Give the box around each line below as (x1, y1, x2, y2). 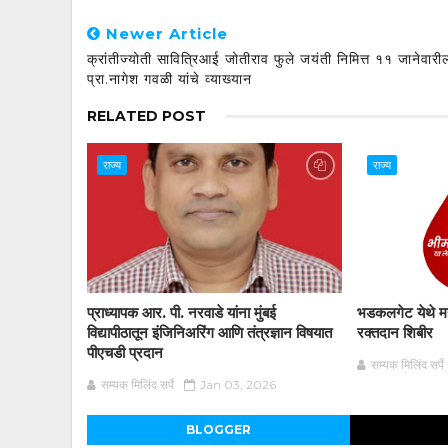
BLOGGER (185, 421, 251, 437)
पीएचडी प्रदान (87, 342, 163, 362)
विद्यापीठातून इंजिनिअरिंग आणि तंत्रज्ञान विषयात (87, 322, 332, 342)
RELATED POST (87, 106, 206, 125)
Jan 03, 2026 (200, 376, 276, 392)
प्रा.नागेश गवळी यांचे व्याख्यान (87, 69, 252, 88)
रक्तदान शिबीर (357, 322, 434, 342)
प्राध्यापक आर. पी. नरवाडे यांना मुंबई (87, 302, 276, 322)
